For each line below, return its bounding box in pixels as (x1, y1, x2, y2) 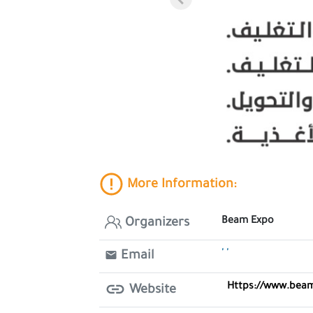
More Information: (124, 178, 236, 193)
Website (126, 283, 176, 298)
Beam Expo (221, 216, 274, 227)
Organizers (122, 217, 189, 231)
